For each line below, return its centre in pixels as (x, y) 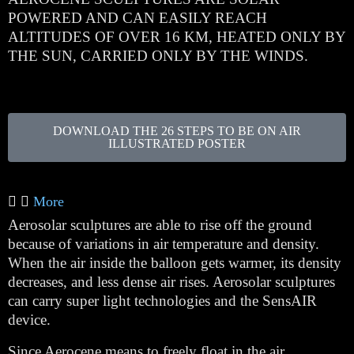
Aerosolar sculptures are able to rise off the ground (160, 225)
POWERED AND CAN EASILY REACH (137, 18)
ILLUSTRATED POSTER (177, 143)
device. (29, 320)
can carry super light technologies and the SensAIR (162, 301)
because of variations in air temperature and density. (164, 244)
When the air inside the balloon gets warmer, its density (175, 263)
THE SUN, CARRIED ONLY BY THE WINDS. (158, 56)
